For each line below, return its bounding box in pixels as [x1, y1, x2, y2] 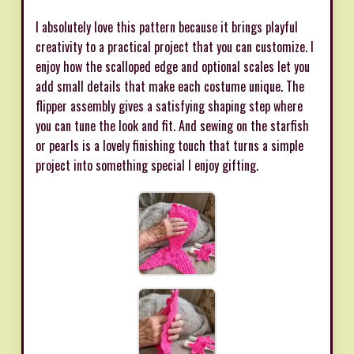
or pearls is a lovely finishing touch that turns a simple [36, 135, 303, 155]
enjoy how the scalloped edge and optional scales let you [36, 56, 310, 76]
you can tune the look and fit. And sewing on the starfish [36, 115, 309, 135]
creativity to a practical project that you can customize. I [36, 36, 314, 56]
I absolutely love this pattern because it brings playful [36, 17, 298, 36]
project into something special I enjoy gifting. [36, 155, 258, 175]
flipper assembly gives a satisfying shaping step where [36, 96, 303, 115]
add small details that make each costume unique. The [36, 76, 304, 96]
